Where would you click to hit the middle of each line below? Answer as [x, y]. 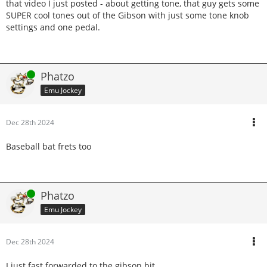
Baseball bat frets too [49, 146]
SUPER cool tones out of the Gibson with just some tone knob [128, 15]
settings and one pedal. [53, 27]
